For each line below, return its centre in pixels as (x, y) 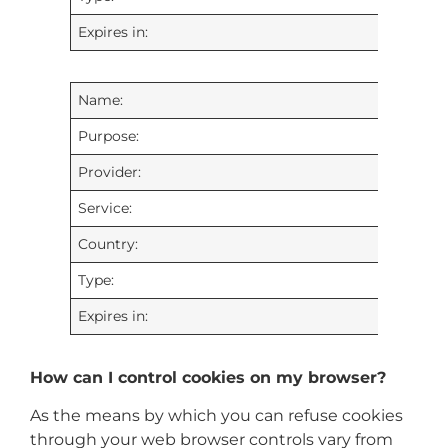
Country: (108, 243)
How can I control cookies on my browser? (208, 377)
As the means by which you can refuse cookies (216, 416)
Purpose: (109, 135)
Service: (105, 207)
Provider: (110, 171)
